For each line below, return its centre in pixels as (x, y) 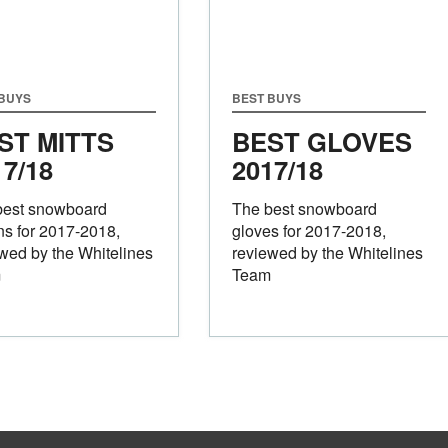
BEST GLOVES (321, 141)
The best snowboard (304, 208)
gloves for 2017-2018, (308, 230)
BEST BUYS (266, 97)
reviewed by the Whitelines (327, 252)
